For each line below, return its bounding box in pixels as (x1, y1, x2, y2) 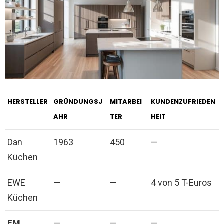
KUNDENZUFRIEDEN (151, 96, 215, 106)
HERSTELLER (7, 96, 48, 106)
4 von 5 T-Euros (151, 177, 212, 188)
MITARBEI (110, 96, 142, 106)
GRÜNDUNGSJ (53, 96, 102, 106)
